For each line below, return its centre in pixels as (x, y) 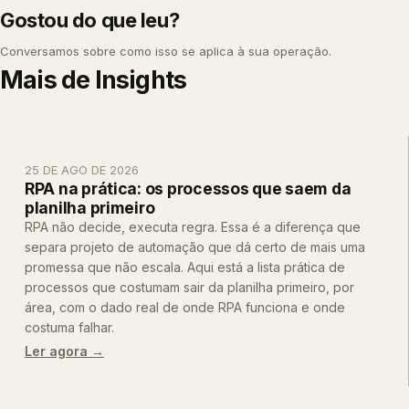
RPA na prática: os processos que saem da (188, 188)
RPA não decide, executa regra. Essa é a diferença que (192, 226)
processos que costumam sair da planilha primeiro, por (189, 287)
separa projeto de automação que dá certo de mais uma (194, 246)
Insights (141, 80)
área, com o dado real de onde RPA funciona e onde (184, 307)
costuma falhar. (69, 327)
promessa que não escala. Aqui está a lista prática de (184, 267)
